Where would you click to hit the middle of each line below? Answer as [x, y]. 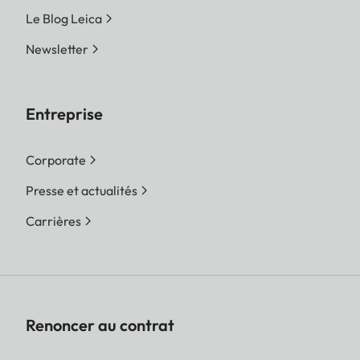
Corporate [56, 160]
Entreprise [64, 114]
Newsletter [57, 49]
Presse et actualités [82, 191]
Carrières [53, 221]
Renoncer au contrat [100, 325]
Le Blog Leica [64, 19]
